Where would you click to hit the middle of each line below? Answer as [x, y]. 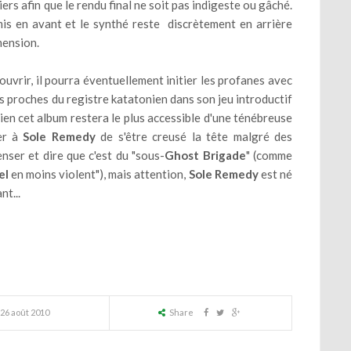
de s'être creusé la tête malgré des [194, 136]
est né [275, 174]
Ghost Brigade [205, 155]
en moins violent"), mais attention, [98, 174]
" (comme [269, 155]
